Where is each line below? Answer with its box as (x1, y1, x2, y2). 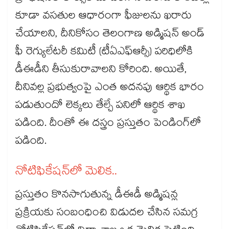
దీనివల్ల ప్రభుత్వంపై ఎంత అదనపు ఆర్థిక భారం (15, 79, 207, 98)
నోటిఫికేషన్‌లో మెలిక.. (15, 163, 117, 184)
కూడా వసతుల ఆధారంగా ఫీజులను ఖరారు (15, 8, 192, 27)
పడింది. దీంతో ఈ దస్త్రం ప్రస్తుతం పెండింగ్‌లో (15, 115, 201, 134)
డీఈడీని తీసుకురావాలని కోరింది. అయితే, (15, 61, 187, 80)
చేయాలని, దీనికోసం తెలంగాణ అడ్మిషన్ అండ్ (15, 26, 204, 44)
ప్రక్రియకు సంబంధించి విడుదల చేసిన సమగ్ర (15, 204, 198, 223)
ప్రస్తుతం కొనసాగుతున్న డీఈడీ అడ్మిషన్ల (15, 187, 178, 205)
